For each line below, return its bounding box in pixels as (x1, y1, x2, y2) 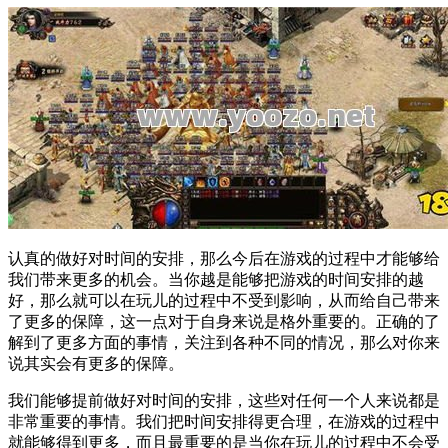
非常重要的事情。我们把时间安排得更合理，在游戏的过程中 (8, 413, 440, 431)
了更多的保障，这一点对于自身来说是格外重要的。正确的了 (8, 313, 440, 331)
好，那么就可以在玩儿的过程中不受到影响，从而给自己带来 (8, 292, 440, 310)
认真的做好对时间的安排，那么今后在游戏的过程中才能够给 (8, 250, 440, 268)
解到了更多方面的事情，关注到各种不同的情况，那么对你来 (8, 334, 440, 352)
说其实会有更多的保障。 (8, 355, 184, 373)
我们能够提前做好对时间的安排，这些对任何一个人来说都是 (8, 392, 440, 410)
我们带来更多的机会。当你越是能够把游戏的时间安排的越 (8, 271, 424, 289)
